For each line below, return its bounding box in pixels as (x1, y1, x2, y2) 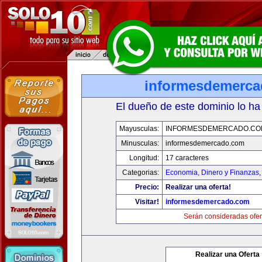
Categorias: (122, 168, 159, 177)
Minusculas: (121, 139, 159, 147)
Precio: (135, 183, 159, 191)
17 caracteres (166, 154, 209, 162)
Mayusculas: (119, 125, 159, 133)
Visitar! (135, 198, 159, 206)
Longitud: (129, 154, 159, 162)
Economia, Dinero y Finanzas (166, 168, 259, 177)
